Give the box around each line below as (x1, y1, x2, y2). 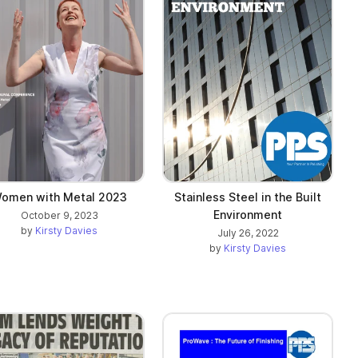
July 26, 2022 (217, 226, 279, 239)
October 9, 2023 (20, 209, 98, 221)
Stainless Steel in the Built (174, 189, 321, 204)
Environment (213, 207, 282, 221)
